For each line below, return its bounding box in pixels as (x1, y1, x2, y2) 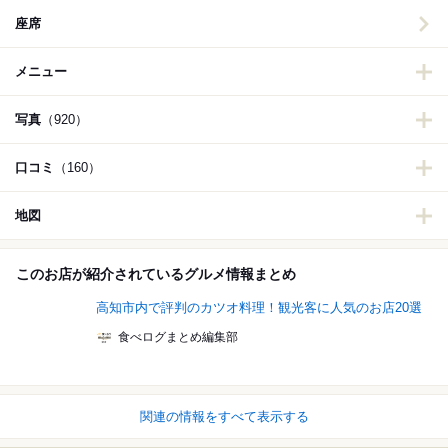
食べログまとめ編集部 (118, 330, 238, 345)
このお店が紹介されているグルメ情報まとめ (16, 266, 296, 283)
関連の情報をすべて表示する (139, 409, 309, 425)
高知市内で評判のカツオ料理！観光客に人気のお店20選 (96, 300, 422, 316)
